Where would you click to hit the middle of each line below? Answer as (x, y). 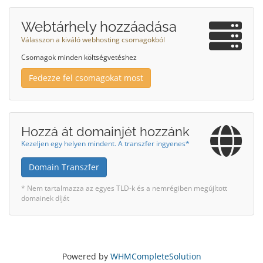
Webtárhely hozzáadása (99, 27)
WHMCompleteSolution (156, 256)
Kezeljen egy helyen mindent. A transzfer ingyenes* (105, 143)
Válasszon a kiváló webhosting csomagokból (93, 39)
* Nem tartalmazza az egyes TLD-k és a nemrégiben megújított (124, 188)
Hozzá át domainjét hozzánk (105, 131)
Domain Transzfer (64, 167)
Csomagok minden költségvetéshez (79, 57)
